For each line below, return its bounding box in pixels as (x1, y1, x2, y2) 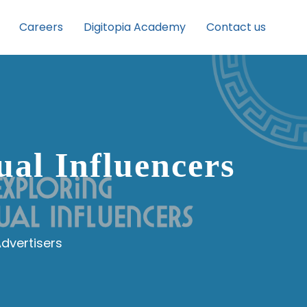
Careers (19, 19, 63, 35)
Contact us (206, 19, 266, 35)
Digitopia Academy (84, 19, 186, 35)
